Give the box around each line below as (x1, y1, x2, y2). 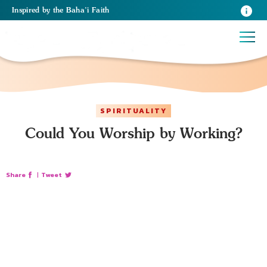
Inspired (12, 5, 42, 14)
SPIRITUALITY (100, 105, 167, 116)
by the (42, 5, 66, 14)
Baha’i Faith (66, 5, 110, 14)
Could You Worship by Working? (24, 125, 243, 141)
